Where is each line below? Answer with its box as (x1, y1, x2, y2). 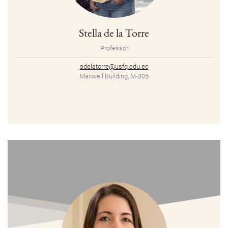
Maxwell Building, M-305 (79, 72, 149, 80)
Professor (100, 44, 128, 52)
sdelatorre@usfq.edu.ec (79, 63, 149, 71)
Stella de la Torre (79, 25, 149, 40)
